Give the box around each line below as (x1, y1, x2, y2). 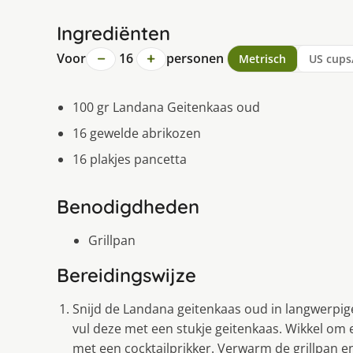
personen (165, 50, 224, 68)
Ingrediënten (57, 21, 170, 46)
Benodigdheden (57, 195, 199, 219)
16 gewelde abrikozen (72, 124, 201, 143)
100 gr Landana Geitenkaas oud (72, 98, 260, 117)
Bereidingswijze (57, 263, 196, 288)
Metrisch (238, 51, 286, 67)
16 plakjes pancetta (72, 150, 187, 169)
